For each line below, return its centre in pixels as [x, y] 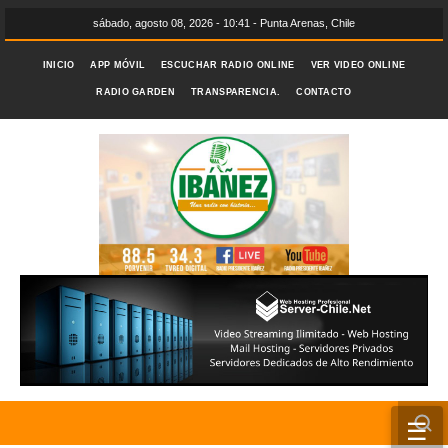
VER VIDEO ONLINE [358, 65]
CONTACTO [324, 92]
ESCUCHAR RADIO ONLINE [228, 65]
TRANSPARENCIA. [236, 92]
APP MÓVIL [118, 65]
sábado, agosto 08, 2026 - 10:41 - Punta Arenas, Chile [224, 23]
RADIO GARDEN [135, 92]
